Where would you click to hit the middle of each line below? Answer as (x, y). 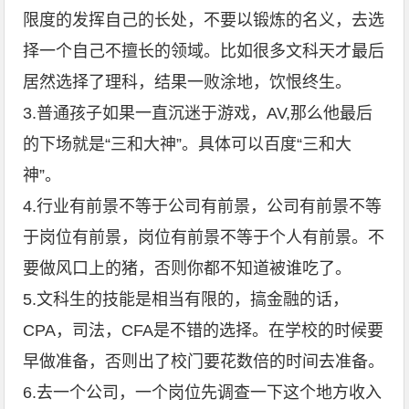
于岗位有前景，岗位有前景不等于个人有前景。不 (204, 237)
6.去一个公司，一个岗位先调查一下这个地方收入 (203, 393)
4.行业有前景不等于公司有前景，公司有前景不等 (203, 206)
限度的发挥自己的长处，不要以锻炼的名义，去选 (204, 20)
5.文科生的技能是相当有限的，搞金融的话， (186, 299)
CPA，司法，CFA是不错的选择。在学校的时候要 (204, 330)
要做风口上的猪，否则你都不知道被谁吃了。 (188, 268)
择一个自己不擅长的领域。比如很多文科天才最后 (204, 51)
